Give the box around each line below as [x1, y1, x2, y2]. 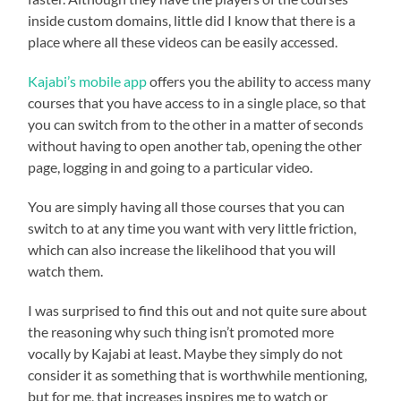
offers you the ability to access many [147, 73, 371, 90]
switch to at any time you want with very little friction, [28, 219, 357, 237]
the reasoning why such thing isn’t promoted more [28, 323, 335, 341]
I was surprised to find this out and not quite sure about [28, 302, 368, 320]
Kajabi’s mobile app [28, 73, 148, 90]
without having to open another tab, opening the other [28, 137, 363, 155]
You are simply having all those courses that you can [28, 198, 346, 216]
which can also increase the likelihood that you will [28, 241, 337, 259]
